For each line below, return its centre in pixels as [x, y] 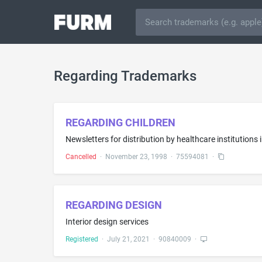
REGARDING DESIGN [114, 205]
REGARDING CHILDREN [120, 123]
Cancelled [81, 157]
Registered [82, 239]
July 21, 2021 [128, 239]
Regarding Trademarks [125, 76]
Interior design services [107, 222]
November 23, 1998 [136, 157]
